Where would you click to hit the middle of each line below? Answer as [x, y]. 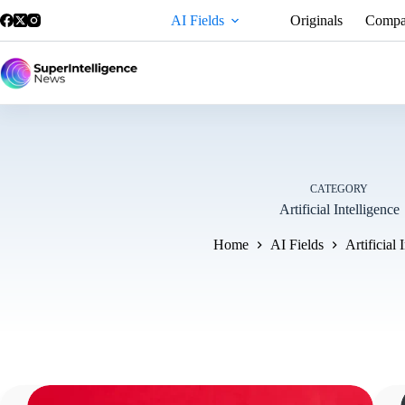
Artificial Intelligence [339, 209]
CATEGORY [339, 188]
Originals [316, 20]
